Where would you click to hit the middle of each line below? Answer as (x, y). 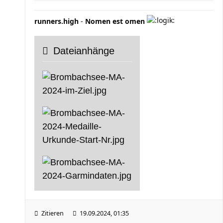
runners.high (56, 21)
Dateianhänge (84, 51)
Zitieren (53, 213)
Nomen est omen (115, 21)
